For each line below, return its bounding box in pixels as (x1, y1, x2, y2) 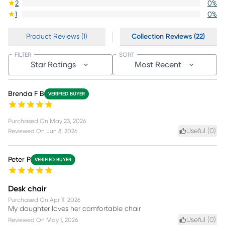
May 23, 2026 (50, 118, 86, 124)
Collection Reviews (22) (132, 33, 205, 40)
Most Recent (134, 60, 181, 69)
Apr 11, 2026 (50, 196, 80, 203)
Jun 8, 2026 (46, 128, 77, 134)
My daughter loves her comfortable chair (8, 205, 141, 212)
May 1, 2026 (46, 216, 78, 223)
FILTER (15, 51, 31, 58)
